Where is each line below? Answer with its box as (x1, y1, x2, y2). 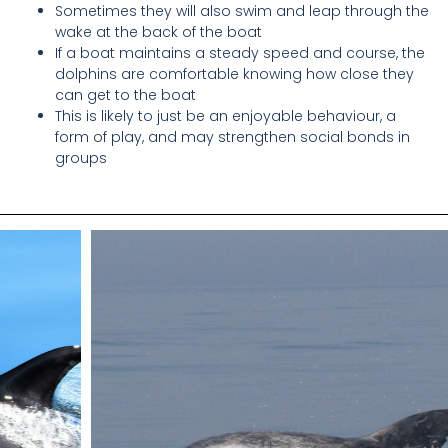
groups (55, 148, 107, 169)
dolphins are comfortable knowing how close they (55, 64, 414, 85)
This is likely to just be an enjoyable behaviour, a (55, 106, 396, 127)
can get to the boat (55, 85, 196, 106)
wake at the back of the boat (55, 22, 262, 43)
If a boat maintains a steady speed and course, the (55, 43, 425, 64)
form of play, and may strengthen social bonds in (55, 127, 410, 148)
